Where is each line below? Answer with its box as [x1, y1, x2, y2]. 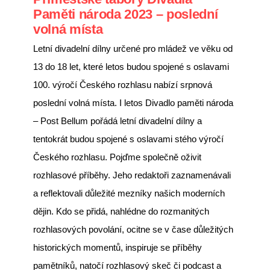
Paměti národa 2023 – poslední [33, 6, 218, 22]
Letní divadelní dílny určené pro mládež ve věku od [33, 43, 233, 54]
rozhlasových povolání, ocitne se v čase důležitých [33, 224, 233, 234]
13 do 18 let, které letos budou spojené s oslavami [33, 61, 229, 72]
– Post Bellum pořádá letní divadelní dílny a [33, 115, 202, 126]
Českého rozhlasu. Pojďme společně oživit [33, 151, 201, 162]
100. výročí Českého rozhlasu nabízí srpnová [33, 79, 212, 90]
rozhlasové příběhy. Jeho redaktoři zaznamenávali [33, 169, 231, 180]
